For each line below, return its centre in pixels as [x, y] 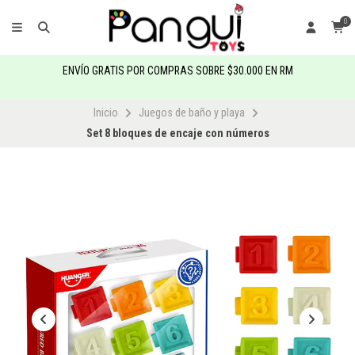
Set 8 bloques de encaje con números [177, 134]
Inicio [105, 113]
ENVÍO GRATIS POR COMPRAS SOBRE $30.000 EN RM [177, 71]
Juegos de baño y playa [191, 113]
